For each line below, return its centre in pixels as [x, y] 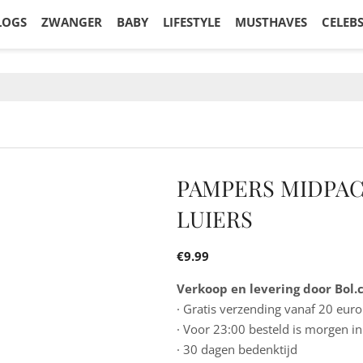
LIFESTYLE [192, 22]
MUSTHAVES [271, 22]
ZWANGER [72, 22]
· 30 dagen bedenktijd [237, 349]
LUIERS [215, 219]
